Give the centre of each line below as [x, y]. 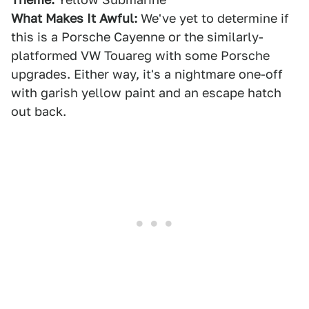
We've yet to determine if [213, 18]
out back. [39, 111]
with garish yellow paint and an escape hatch [146, 93]
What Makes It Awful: [74, 18]
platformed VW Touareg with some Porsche [140, 56]
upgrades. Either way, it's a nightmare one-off [147, 74]
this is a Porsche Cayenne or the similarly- [137, 37]
